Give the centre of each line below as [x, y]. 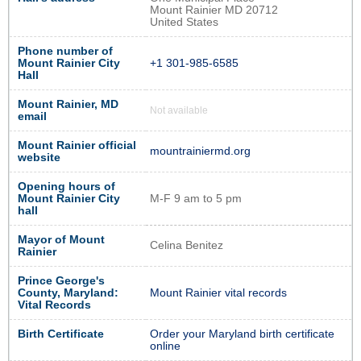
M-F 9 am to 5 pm [196, 199]
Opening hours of [66, 187]
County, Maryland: [68, 293]
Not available [179, 111]
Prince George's [61, 281]
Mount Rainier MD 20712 [214, 10]
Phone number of [65, 52]
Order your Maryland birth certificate [242, 334]
